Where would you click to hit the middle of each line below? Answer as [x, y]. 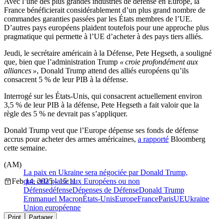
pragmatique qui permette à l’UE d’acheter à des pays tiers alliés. [103, 37]
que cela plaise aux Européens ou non [82, 181]
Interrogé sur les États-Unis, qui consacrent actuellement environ [103, 96]
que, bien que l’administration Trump [62, 62]
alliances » [20, 71]
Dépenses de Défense [106, 190]
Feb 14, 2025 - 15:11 [44, 181]
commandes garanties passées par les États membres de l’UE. [98, 19]
